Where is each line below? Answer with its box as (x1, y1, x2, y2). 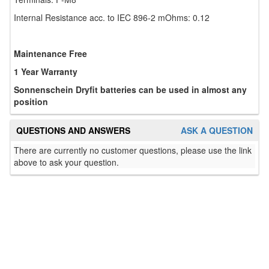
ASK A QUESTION (181, 124, 253, 136)
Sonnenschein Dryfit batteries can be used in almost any (14, 83, 247, 95)
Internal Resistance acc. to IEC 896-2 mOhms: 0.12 (14, 11, 210, 23)
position (14, 95, 48, 107)
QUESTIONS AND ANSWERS (16, 124, 130, 136)
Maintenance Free (14, 47, 87, 59)
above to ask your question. (14, 156, 119, 168)
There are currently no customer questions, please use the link (14, 144, 252, 156)
